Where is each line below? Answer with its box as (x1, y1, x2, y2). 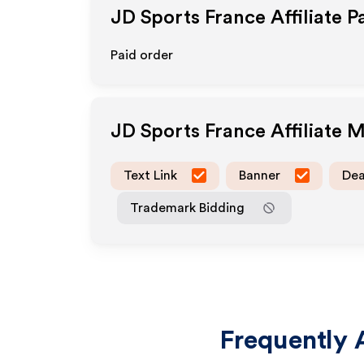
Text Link (123, 168, 177, 182)
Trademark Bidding (130, 201, 245, 214)
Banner (239, 168, 280, 182)
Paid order (110, 49, 173, 62)
